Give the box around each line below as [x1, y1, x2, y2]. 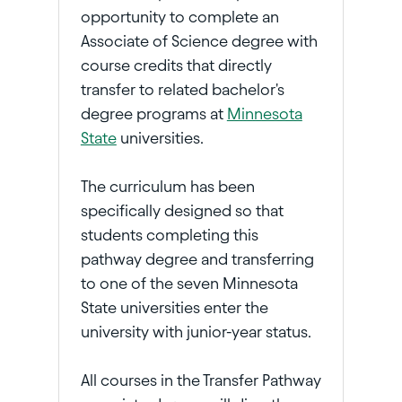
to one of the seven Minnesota [80, 275, 298, 293]
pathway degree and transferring [80, 250, 314, 268]
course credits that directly [80, 57, 272, 74]
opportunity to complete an [80, 8, 279, 26]
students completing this [80, 226, 258, 244]
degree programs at [80, 105, 227, 123]
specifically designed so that [80, 202, 284, 220]
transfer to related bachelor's [80, 81, 284, 99]
